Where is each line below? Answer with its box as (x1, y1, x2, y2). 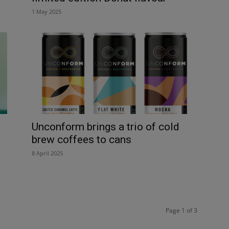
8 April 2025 (32, 149, 63, 157)
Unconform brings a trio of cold (32, 120, 179, 133)
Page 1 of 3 (166, 205, 197, 215)
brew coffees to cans (32, 133, 131, 146)
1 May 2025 (32, 7, 61, 15)
